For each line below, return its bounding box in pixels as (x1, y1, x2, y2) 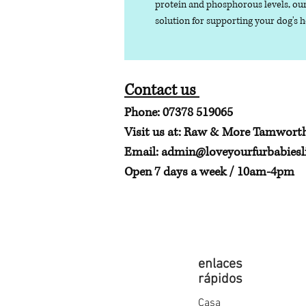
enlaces (198, 256, 242, 273)
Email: (124, 144, 161, 161)
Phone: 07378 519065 (124, 105, 236, 122)
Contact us (124, 80, 199, 102)
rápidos (198, 271, 242, 288)
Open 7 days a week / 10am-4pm (124, 164, 294, 181)
